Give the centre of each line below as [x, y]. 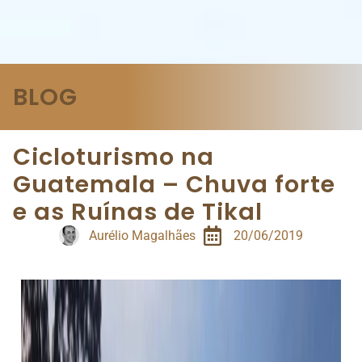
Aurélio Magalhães [142, 235]
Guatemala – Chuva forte [174, 185]
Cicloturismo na [114, 157]
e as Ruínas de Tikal [138, 212]
